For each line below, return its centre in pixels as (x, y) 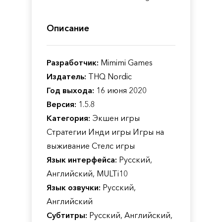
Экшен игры (115, 118)
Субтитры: (67, 215)
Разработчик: (73, 62)
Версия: (61, 104)
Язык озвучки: (74, 187)
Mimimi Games (126, 62)
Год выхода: (70, 90)
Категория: (68, 118)
